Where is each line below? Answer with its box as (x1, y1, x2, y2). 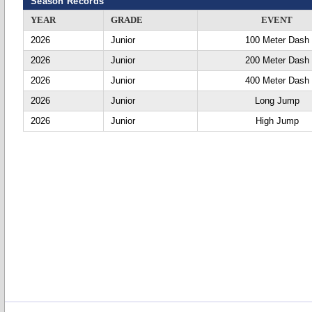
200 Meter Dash (245, 55, 309, 65)
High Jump (256, 116, 299, 126)
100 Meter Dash (245, 35, 309, 45)
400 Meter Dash (245, 75, 309, 86)
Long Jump (255, 95, 299, 106)
